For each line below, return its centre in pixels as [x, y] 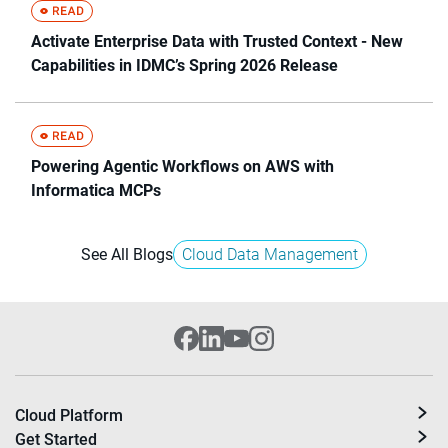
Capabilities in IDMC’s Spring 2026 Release [184, 66]
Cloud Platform [69, 416]
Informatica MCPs [96, 191]
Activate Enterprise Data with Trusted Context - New [217, 42]
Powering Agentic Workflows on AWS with [182, 167]
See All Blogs [127, 255]
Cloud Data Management [270, 255]
